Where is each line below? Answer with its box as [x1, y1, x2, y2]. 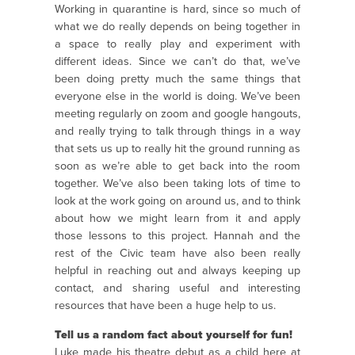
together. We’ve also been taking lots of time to [55, 177, 300, 191]
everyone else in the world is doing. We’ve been [55, 90, 300, 104]
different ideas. [55, 55, 139, 69]
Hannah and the [213, 229, 301, 243]
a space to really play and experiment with [55, 37, 300, 52]
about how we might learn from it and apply [55, 212, 300, 226]
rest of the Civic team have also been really [55, 246, 300, 261]
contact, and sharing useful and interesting [55, 281, 300, 296]
